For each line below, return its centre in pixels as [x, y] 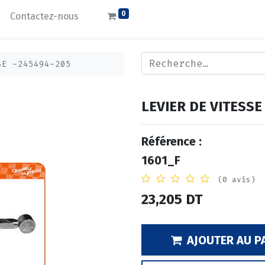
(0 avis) [237, 180]
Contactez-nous [45, 16]
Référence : [172, 141]
